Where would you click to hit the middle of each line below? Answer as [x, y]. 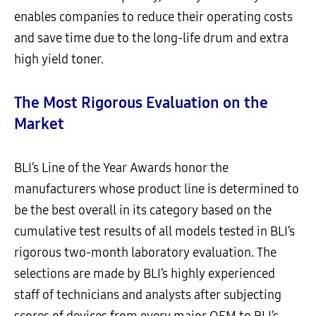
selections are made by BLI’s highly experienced [145, 274]
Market [39, 124]
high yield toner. [59, 60]
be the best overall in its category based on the [143, 211]
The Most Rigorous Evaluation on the [141, 103]
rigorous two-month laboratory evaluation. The [145, 253]
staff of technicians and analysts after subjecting [148, 295]
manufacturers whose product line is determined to [157, 189]
